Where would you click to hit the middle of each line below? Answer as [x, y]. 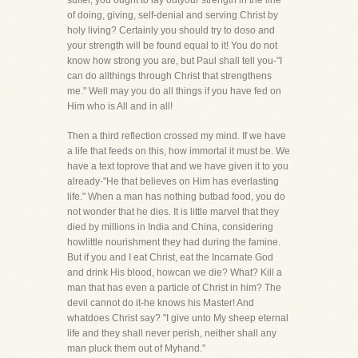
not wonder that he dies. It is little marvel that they [173, 212]
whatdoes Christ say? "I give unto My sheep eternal [178, 318]
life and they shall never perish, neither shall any [172, 333]
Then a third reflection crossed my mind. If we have [177, 136]
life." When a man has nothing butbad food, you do [176, 197]
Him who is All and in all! [120, 106]
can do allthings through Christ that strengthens [169, 76]
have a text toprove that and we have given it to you [178, 166]
